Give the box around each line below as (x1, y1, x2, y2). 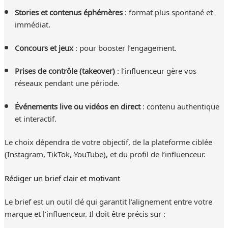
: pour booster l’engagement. (73, 40, 177, 54)
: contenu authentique (140, 99, 219, 113)
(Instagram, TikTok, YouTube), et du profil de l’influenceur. (4, 147, 206, 161)
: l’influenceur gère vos (115, 64, 196, 77)
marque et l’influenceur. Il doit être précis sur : (4, 207, 165, 220)
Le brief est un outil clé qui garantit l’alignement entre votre (4, 194, 212, 208)
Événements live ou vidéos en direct (14, 99, 140, 113)
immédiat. (14, 17, 50, 31)
